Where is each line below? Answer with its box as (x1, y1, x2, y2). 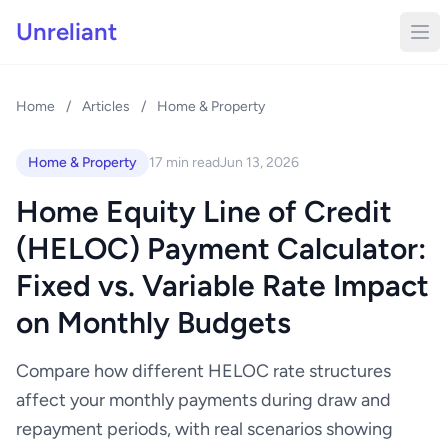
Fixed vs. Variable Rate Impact (16, 267, 429, 304)
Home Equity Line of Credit (16, 193, 392, 230)
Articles (82, 98, 130, 115)
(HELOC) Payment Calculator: (16, 230, 426, 267)
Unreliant (16, 17, 117, 46)
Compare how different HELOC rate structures (16, 360, 391, 382)
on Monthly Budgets (16, 304, 291, 341)
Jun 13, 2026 (220, 154, 299, 171)
